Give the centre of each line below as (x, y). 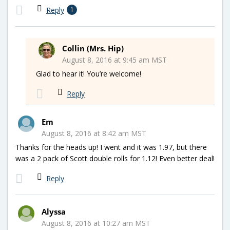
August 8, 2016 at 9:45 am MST (114, 60)
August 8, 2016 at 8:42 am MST (94, 133)
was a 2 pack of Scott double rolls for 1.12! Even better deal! (115, 158)
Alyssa (54, 211)
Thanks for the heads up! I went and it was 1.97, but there (111, 147)
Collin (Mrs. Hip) (93, 48)
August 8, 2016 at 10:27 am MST (96, 223)
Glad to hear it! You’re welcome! (89, 73)
